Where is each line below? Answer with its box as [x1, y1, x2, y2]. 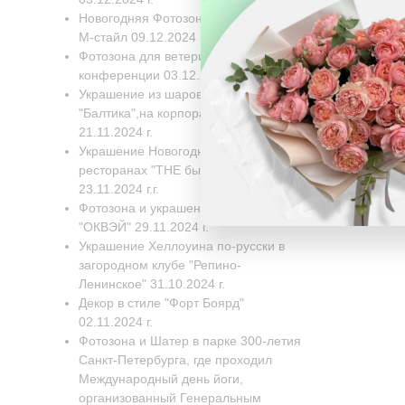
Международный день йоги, [79, 372, 243, 386]
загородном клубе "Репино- [79, 258, 241, 272]
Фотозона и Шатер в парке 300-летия [79, 334, 301, 348]
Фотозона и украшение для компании [79, 201, 302, 215]
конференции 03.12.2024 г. [79, 68, 239, 82]
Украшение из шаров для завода [79, 87, 272, 101]
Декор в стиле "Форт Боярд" [79, 296, 244, 310]
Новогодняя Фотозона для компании [79, 11, 297, 25]
